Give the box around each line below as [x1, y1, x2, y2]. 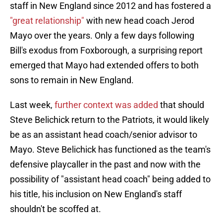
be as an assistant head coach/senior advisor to [10, 129, 197, 140]
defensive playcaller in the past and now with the [10, 159, 201, 170]
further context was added [55, 100, 158, 111]
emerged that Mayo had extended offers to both [10, 60, 199, 71]
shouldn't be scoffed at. [10, 204, 101, 215]
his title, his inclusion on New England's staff [10, 189, 182, 200]
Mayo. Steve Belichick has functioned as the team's [10, 144, 211, 155]
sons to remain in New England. [10, 75, 134, 86]
